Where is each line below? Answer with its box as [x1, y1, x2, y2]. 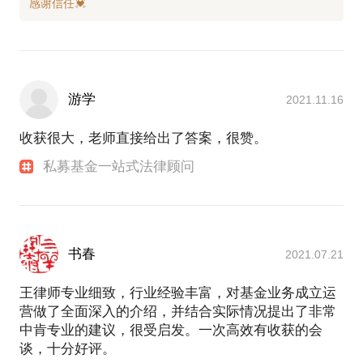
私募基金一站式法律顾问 [43, 159, 195, 175]
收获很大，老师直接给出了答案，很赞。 [19, 130, 267, 147]
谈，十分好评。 [19, 341, 116, 357]
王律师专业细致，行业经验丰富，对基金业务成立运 [19, 285, 336, 301]
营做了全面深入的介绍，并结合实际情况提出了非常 [19, 304, 336, 320]
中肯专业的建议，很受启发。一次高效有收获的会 [19, 322, 322, 339]
